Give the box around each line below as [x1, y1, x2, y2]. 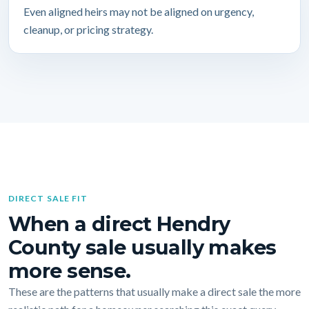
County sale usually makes [8, 235, 277, 260]
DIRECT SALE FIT [8, 193, 88, 204]
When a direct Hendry [8, 212, 230, 237]
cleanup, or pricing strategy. [23, 23, 153, 37]
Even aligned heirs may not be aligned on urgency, [23, 5, 254, 19]
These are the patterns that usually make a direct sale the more [8, 285, 301, 299]
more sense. [8, 259, 131, 283]
